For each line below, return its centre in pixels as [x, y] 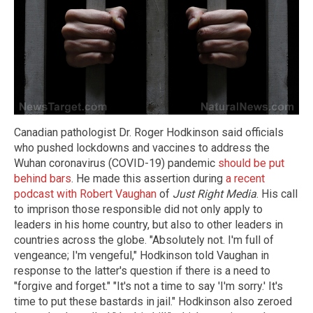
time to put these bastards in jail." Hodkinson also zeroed [153, 301]
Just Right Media [214, 194]
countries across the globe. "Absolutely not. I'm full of [144, 240]
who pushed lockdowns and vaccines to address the [142, 147]
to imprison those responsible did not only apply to [138, 209]
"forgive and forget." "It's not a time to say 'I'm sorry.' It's [148, 286]
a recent [245, 178]
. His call [277, 194]
